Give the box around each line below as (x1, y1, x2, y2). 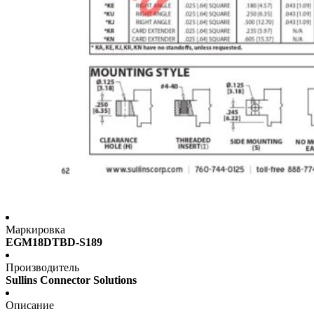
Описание (6, 299, 54, 312)
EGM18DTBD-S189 (6, 236, 102, 249)
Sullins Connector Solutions (6, 274, 137, 287)
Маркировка (6, 224, 65, 236)
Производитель (6, 261, 79, 274)
